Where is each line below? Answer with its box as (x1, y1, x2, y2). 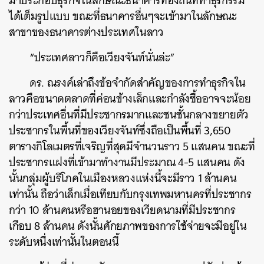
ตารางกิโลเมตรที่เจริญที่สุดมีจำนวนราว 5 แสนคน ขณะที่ (9, 136, 255, 156)
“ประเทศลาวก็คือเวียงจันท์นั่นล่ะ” (29, 47, 175, 67)
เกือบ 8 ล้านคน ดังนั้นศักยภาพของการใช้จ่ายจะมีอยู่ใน (9, 216, 247, 236)
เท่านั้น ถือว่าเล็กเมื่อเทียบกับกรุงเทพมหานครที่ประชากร (9, 184, 252, 204)
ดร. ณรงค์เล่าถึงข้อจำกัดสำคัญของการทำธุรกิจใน (29, 72, 246, 93)
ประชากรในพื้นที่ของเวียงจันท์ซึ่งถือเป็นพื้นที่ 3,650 (9, 120, 231, 140)
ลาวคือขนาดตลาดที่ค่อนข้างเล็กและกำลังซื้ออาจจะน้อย (9, 88, 251, 108)
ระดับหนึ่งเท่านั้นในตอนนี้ (9, 232, 119, 252)
